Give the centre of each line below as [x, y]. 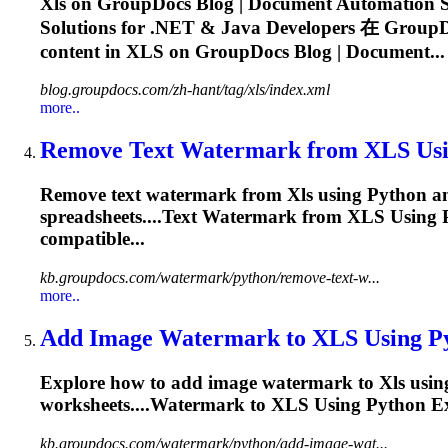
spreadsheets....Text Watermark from [193, 217]
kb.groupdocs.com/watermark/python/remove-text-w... [210, 277]
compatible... [92, 239]
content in [83, 51]
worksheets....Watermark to [155, 404]
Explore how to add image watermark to [209, 382]
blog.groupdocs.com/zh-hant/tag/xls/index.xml [185, 90]
